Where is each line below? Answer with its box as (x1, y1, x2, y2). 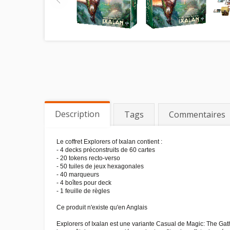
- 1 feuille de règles (56, 187, 110, 195)
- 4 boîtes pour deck (56, 179, 111, 186)
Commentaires (169, 109, 225, 120)
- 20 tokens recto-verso (56, 155, 120, 162)
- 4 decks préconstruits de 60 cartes (56, 146, 155, 154)
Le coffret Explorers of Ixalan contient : (56, 138, 162, 145)
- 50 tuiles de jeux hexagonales (56, 163, 144, 170)
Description (55, 108, 100, 120)
